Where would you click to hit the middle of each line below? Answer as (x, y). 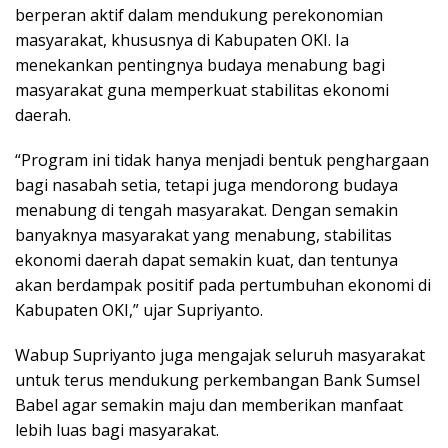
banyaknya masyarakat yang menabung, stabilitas (203, 235)
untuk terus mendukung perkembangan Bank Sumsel (217, 380)
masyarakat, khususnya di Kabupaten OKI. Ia (182, 40)
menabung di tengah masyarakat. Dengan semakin (206, 210)
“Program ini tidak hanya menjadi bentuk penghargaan (222, 160)
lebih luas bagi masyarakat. (117, 430)
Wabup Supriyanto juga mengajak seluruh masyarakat (220, 355)
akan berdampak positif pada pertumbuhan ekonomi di (223, 285)
